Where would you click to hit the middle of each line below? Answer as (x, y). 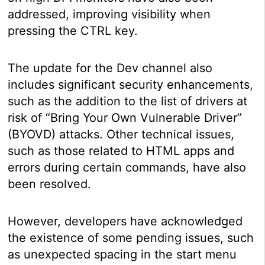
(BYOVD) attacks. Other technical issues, (121, 135)
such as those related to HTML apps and (121, 151)
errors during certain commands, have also (127, 168)
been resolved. (50, 184)
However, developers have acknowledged (125, 222)
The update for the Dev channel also (110, 68)
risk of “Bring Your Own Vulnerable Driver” (125, 118)
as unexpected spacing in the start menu (122, 255)
